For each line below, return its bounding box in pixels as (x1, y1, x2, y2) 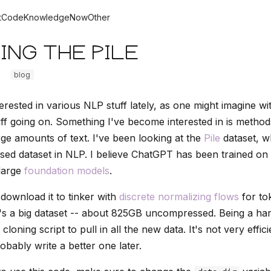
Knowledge (24, 11, 70, 22)
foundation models (24, 165, 109, 177)
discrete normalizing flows (119, 191, 239, 203)
